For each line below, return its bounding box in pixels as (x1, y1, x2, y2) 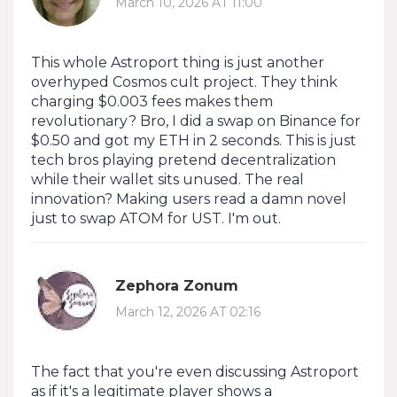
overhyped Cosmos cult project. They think (31, 73, 338, 90)
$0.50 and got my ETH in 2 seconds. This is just (31, 131, 356, 149)
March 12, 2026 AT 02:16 (115, 304, 261, 321)
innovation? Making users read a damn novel (31, 190, 346, 207)
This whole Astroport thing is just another (31, 53, 324, 71)
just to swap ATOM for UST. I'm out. (31, 209, 281, 227)
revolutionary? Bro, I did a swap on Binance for (31, 112, 361, 129)
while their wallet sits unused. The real (31, 170, 304, 188)
